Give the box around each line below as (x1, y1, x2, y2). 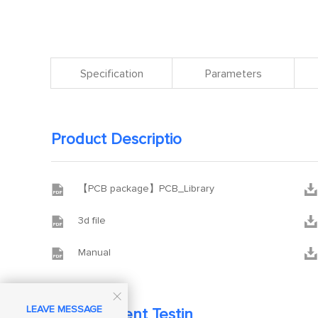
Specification (79, 68, 143, 79)
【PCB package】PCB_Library (78, 184, 214, 194)
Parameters (204, 68, 262, 79)
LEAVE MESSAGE (26, 305, 102, 315)
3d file (78, 216, 106, 226)
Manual (78, 248, 111, 258)
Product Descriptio (51, 132, 182, 148)
